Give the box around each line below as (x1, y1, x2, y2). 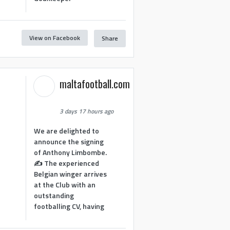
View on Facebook (29, 32, 80, 43)
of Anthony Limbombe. (34, 146, 107, 158)
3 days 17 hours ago (60, 106, 114, 117)
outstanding (34, 189, 74, 201)
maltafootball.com (60, 76, 130, 92)
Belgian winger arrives (34, 168, 107, 179)
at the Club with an (34, 179, 96, 190)
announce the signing (34, 136, 104, 147)
